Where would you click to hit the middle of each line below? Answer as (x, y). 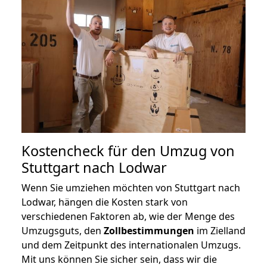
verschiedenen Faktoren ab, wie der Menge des (128, 217)
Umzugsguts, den (63, 231)
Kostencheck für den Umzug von (128, 151)
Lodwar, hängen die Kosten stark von (105, 202)
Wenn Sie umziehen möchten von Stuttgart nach (131, 188)
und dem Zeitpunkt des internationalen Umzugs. (131, 245)
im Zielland (220, 231)
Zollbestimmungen (149, 231)
